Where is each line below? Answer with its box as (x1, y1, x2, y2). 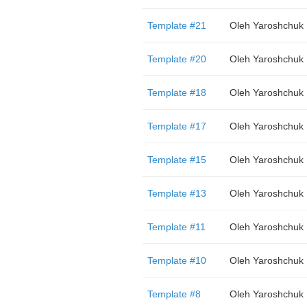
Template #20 (147, 53, 206, 64)
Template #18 (147, 87, 206, 98)
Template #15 (147, 154, 206, 165)
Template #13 (147, 188, 206, 199)
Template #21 (147, 20, 206, 31)
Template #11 (147, 221, 206, 232)
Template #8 (147, 288, 201, 299)
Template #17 (147, 121, 206, 132)
